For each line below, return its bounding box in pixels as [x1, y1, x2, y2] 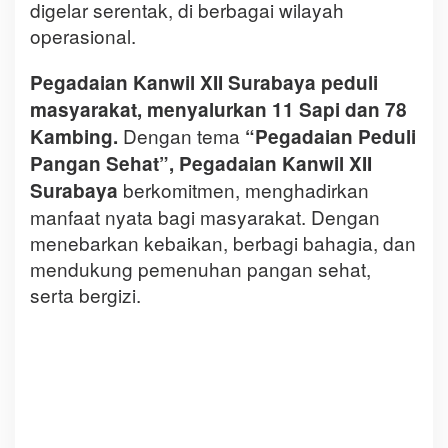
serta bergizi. [30, 281, 141, 309]
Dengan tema [118, 122, 245, 150]
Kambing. [30, 123, 118, 151]
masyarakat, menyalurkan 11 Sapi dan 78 [30, 96, 407, 124]
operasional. [30, 22, 136, 50]
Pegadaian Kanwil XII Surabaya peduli [30, 69, 378, 97]
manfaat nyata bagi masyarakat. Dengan [30, 203, 380, 231]
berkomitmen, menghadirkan [118, 176, 369, 204]
